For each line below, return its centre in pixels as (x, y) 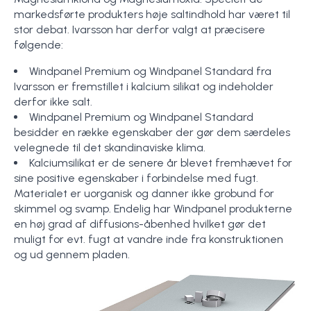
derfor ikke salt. (53, 102)
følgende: (39, 45)
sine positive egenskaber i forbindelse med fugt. (136, 178)
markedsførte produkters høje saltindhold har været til (152, 14)
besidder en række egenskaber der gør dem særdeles (152, 132)
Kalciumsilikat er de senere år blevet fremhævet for (161, 163)
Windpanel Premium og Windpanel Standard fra (150, 71)
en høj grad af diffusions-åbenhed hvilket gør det (140, 224)
